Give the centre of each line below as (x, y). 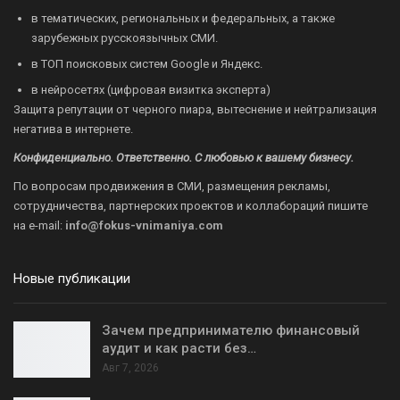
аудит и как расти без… (179, 348)
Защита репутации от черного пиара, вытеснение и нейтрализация (195, 109)
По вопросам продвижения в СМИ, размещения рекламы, (172, 186)
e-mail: (46, 225)
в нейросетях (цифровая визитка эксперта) (151, 89)
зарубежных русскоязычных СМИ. (125, 37)
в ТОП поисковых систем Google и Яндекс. (147, 63)
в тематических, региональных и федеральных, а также (183, 18)
